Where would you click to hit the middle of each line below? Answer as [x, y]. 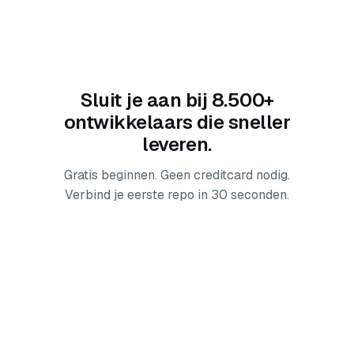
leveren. [177, 144]
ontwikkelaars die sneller [177, 122]
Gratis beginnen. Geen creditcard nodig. [177, 175]
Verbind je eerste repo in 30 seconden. [177, 195]
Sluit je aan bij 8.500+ [177, 100]
